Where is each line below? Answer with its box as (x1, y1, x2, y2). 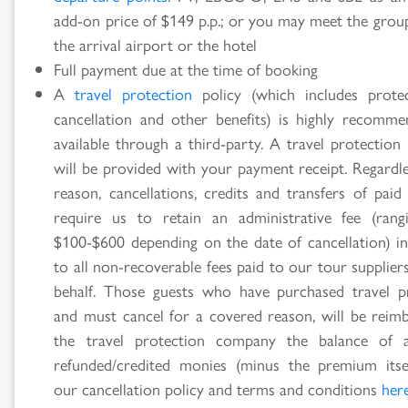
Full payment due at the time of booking (54, 56, 319, 80)
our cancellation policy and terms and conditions (54, 376, 382, 400)
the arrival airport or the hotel (54, 32, 258, 56)
